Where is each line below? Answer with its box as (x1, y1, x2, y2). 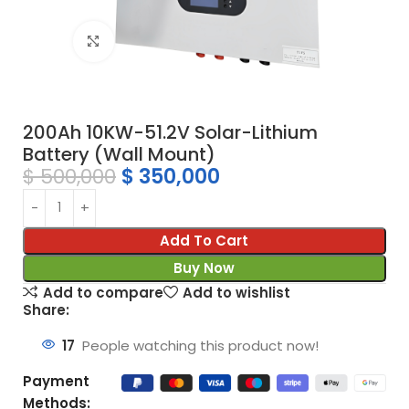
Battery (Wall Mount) (23, 141, 215, 167)
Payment (23, 372, 89, 392)
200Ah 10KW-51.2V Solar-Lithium (23, 119, 318, 145)
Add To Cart (160, 230, 249, 250)
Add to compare (42, 282, 163, 302)
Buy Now (173, 257, 236, 278)
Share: (23, 300, 69, 320)
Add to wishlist (182, 282, 290, 302)
